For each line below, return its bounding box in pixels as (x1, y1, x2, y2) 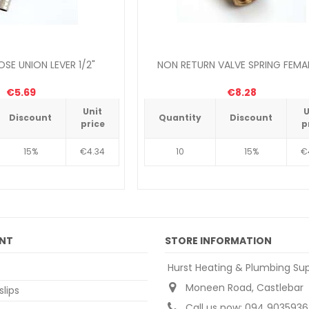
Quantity (159, 112, 201, 124)
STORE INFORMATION (165, 234, 272, 248)
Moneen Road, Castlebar (186, 281, 303, 295)
